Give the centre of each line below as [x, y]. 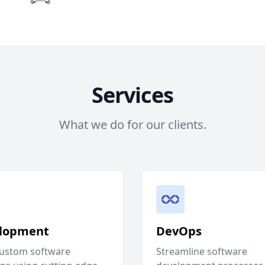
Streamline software [202, 252]
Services [132, 95]
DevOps [179, 231]
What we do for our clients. [132, 125]
